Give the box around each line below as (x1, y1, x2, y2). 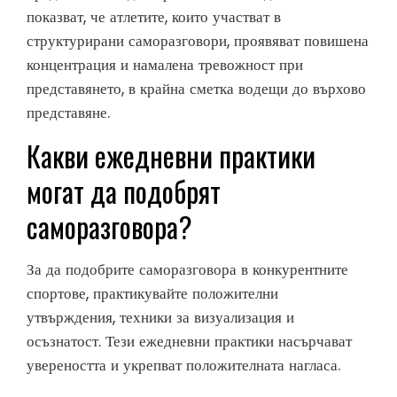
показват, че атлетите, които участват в (27, 6, 281, 28)
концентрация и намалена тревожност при (27, 54, 303, 76)
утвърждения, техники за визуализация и (27, 307, 294, 329)
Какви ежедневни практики (27, 135, 315, 177)
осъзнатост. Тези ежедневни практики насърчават (27, 331, 352, 353)
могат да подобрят (27, 170, 221, 213)
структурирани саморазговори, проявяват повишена (27, 30, 369, 52)
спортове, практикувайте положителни (27, 283, 278, 305)
